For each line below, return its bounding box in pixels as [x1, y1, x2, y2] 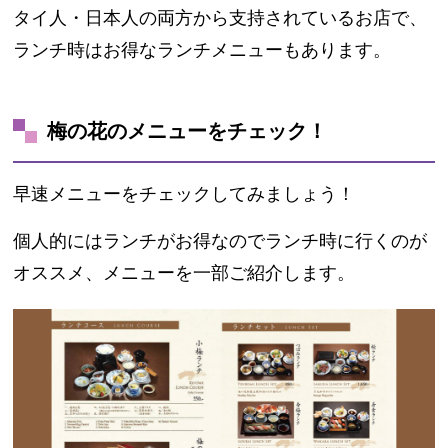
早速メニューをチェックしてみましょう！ [13, 182, 356, 204]
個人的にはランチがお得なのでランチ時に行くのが [13, 229, 428, 251]
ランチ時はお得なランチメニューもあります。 [13, 38, 392, 60]
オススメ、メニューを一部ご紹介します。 [13, 261, 356, 283]
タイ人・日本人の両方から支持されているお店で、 [13, 6, 428, 28]
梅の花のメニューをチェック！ [47, 118, 328, 143]
